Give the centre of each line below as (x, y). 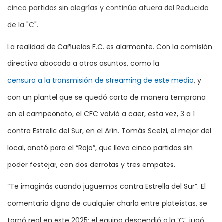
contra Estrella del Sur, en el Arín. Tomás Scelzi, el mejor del (109, 131)
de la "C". (23, 25)
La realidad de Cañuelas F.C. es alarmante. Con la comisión (110, 47)
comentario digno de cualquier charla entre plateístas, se (107, 203)
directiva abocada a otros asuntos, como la (83, 64)
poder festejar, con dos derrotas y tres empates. (91, 165)
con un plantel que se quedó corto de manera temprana (107, 97)
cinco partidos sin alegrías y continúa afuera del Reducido (108, 8)
